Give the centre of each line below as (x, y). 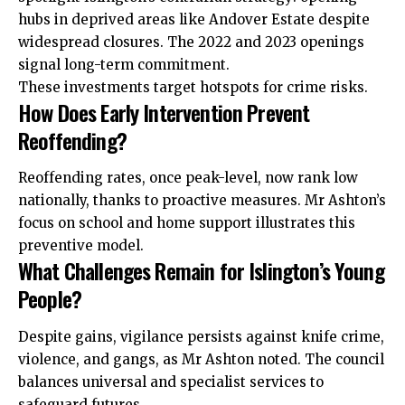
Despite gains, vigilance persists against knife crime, (201, 336)
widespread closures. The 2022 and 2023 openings (191, 42)
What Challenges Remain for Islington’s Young (201, 271)
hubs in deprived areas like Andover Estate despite (194, 19)
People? (50, 299)
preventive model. (81, 246)
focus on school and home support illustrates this (187, 223)
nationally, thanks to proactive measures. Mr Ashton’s (202, 201)
